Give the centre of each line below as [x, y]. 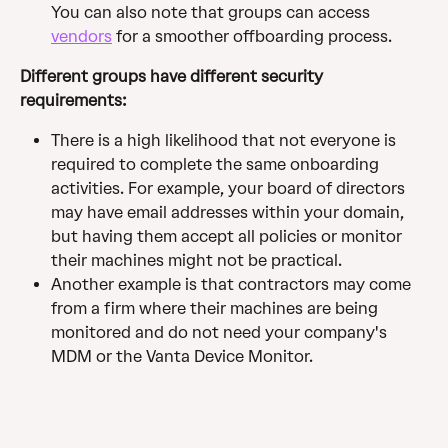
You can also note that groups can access [212, 12]
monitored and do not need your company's [221, 332]
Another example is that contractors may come [233, 284]
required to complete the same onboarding [217, 164]
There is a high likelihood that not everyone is [225, 140]
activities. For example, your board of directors [230, 188]
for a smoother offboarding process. [252, 36]
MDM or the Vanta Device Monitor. [182, 356]
